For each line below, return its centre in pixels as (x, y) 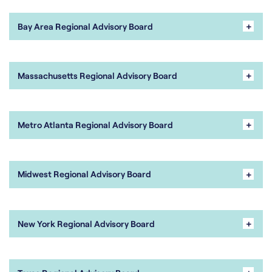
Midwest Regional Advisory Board (85, 174)
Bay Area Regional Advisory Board (86, 26)
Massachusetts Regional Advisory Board (98, 75)
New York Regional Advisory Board (87, 223)
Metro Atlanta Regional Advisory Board (96, 125)
